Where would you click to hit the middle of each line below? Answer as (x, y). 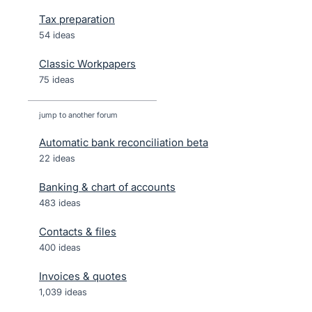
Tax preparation (77, 19)
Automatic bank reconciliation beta (124, 142)
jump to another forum (78, 115)
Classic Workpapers (87, 64)
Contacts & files (78, 232)
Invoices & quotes (83, 276)
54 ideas (57, 35)
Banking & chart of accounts (107, 187)
